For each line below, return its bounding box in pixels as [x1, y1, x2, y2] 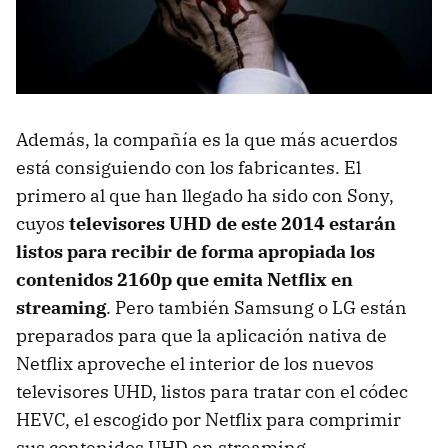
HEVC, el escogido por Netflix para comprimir [16, 407, 401, 431]
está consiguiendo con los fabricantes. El [16, 155, 361, 179]
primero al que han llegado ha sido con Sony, [16, 183, 394, 207]
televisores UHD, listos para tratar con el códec [16, 379, 408, 403]
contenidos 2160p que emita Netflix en [16, 267, 353, 291]
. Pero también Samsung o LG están [106, 295, 407, 319]
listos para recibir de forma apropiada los [16, 239, 375, 263]
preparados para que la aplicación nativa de [16, 323, 387, 347]
